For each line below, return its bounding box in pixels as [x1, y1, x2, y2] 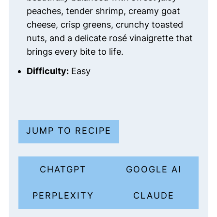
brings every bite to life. [26, 46, 124, 57]
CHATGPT [40, 164, 87, 175]
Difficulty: [26, 66, 69, 77]
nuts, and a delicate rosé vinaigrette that [26, 33, 193, 44]
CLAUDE [133, 190, 174, 201]
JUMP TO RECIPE [26, 125, 111, 136]
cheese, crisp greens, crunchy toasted [26, 19, 183, 30]
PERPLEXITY [32, 190, 94, 201]
